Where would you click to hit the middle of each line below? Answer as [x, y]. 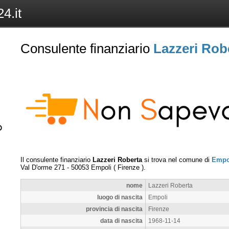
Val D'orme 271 [43, 167]
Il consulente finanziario [56, 159]
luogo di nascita [120, 197]
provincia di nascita [114, 209]
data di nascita [121, 220]
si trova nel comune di [177, 159]
